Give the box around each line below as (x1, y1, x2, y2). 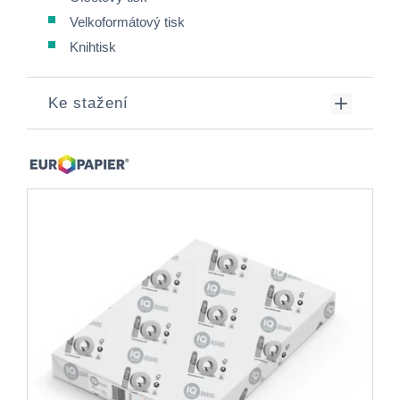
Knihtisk (70, 39, 116, 54)
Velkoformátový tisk (70, 14, 185, 29)
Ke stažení (48, 95, 129, 112)
